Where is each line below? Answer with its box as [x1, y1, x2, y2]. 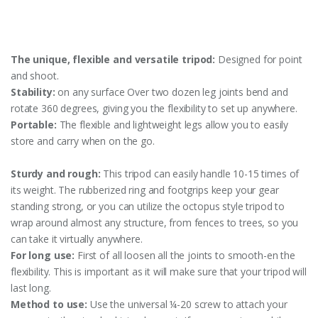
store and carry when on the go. [11, 133, 155, 148]
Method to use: [11, 297, 88, 311]
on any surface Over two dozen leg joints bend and [55, 84, 288, 99]
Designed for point [215, 52, 302, 66]
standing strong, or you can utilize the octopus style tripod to [11, 199, 285, 213]
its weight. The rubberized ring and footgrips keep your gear [11, 182, 279, 197]
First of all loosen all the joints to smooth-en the [75, 248, 295, 262]
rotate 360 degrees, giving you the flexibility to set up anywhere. [11, 101, 297, 115]
